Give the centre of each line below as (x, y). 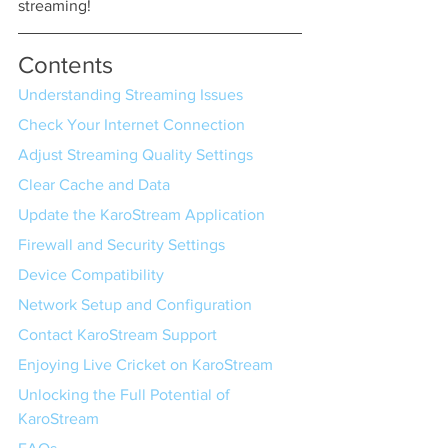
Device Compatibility (91, 275)
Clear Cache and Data (94, 185)
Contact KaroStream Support (117, 335)
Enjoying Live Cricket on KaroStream (145, 365)
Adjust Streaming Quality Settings (135, 155)
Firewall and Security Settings (121, 245)
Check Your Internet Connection (131, 125)
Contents (65, 65)
